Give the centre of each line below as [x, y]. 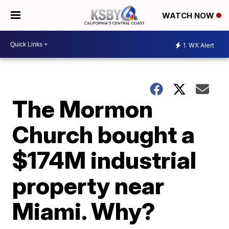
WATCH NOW [189, 16]
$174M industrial [105, 160]
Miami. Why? [84, 211]
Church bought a [104, 134]
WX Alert [201, 45]
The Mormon [83, 109]
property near [88, 186]
